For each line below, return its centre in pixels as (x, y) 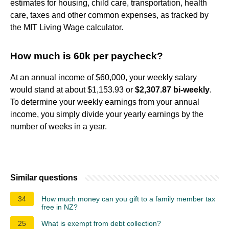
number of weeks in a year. (59, 126)
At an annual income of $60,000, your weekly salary (104, 77)
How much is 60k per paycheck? (87, 56)
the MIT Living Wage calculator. (67, 27)
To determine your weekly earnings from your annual (105, 102)
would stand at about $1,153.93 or (73, 89)
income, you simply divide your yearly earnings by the (107, 114)
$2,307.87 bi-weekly (172, 89)
